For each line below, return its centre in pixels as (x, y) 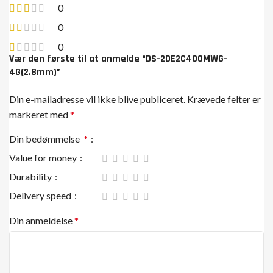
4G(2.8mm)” (35, 72)
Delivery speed (41, 195)
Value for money (44, 158)
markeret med (40, 114)
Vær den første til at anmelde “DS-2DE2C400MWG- (118, 59)
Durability (31, 176)
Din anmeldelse (42, 220)
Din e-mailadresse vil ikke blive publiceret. (97, 99)
